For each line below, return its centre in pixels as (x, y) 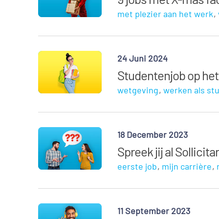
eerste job (137, 166)
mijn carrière (187, 166)
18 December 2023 (153, 134)
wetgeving (138, 90)
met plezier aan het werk (165, 14)
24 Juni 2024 (143, 58)
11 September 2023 (154, 211)
